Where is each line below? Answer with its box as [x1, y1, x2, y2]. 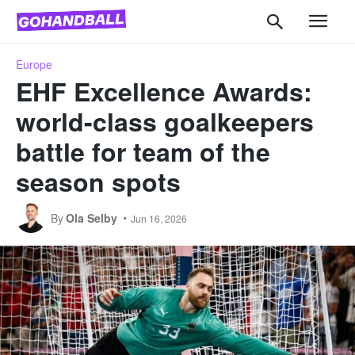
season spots [16, 162, 181, 200]
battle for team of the [16, 132, 270, 170]
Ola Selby [66, 209, 117, 226]
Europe [16, 55, 52, 72]
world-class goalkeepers [16, 102, 314, 139]
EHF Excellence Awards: [16, 72, 312, 109]
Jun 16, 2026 [131, 211, 187, 225]
